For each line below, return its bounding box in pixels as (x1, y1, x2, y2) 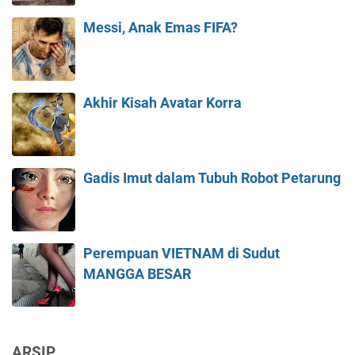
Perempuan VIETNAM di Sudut (83, 246, 280, 262)
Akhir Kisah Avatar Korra (83, 95, 242, 112)
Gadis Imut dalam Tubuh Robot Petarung (83, 170, 341, 187)
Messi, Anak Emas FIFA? (83, 20, 238, 36)
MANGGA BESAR (83, 266, 191, 283)
